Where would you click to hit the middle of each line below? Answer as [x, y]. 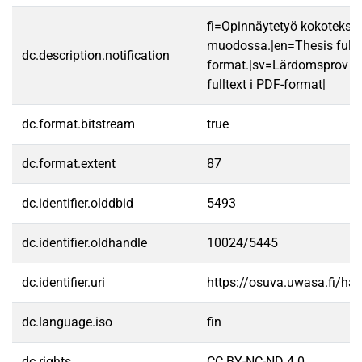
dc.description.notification [96, 55]
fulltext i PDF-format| [266, 84]
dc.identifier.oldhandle [84, 243]
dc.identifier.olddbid [78, 203]
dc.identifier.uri [63, 282]
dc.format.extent [69, 164]
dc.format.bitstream [78, 124]
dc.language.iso [67, 322]
